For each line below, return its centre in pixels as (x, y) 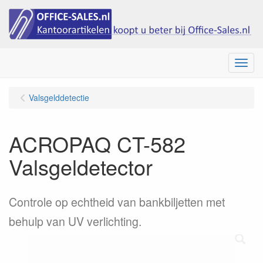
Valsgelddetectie (59, 98)
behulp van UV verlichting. (75, 222)
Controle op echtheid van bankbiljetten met (117, 202)
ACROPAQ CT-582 (97, 144)
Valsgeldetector (81, 167)
